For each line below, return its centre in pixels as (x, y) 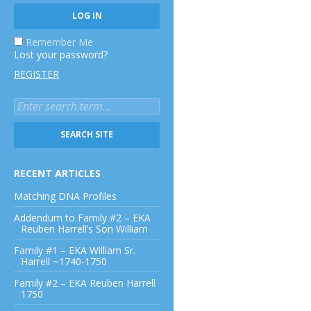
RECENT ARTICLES (57, 173)
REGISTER (36, 74)
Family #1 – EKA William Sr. (75, 250)
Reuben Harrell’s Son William (84, 229)
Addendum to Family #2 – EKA (82, 218)
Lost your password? (61, 54)
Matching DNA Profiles (65, 196)
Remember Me (59, 42)
